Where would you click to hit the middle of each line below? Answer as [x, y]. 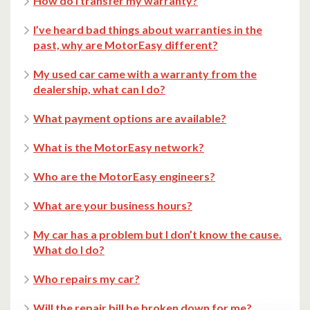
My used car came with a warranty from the [145, 74]
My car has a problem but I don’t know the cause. [157, 235]
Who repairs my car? [86, 279]
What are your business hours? [113, 206]
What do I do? [69, 250]
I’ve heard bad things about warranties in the [148, 30]
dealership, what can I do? [99, 89]
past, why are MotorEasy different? [126, 45]
